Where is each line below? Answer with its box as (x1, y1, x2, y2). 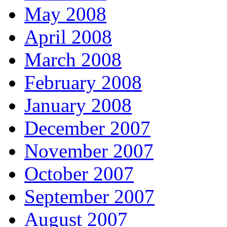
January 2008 (24, 94, 132, 117)
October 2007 (24, 163, 134, 185)
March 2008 (24, 49, 122, 71)
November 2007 (24, 140, 154, 162)
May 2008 (24, 3, 106, 25)
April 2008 (24, 26, 112, 48)
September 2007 (24, 185, 155, 208)
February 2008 (24, 71, 142, 94)
